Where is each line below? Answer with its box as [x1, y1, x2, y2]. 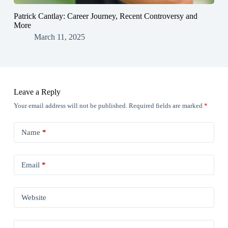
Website [21, 193, 46, 202]
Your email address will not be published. [13, 102, 127, 110]
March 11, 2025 [34, 33, 85, 42]
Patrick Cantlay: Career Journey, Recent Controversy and [13, 12, 197, 21]
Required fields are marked [128, 102, 204, 110]
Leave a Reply [13, 88, 61, 97]
